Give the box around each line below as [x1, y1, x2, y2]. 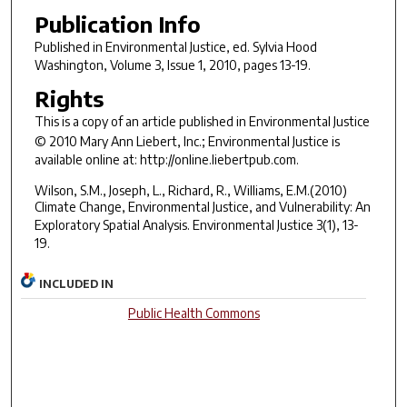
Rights [34, 84, 104, 112]
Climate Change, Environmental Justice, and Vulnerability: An [34, 199, 371, 215]
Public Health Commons [127, 304, 260, 321]
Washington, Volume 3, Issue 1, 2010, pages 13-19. [34, 56, 311, 73]
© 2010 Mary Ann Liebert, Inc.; [34, 133, 208, 149]
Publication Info [34, 9, 201, 37]
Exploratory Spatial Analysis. [34, 217, 193, 233]
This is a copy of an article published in [34, 113, 249, 129]
